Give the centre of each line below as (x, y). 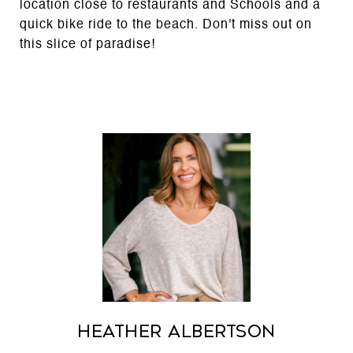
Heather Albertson (176, 332)
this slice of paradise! (87, 45)
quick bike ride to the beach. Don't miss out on (166, 25)
